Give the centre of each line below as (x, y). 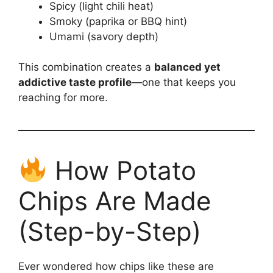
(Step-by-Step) (110, 232)
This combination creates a (86, 67)
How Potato (122, 171)
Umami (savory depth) (104, 36)
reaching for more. (63, 98)
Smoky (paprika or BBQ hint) (118, 21)
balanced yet (187, 67)
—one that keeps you (184, 83)
